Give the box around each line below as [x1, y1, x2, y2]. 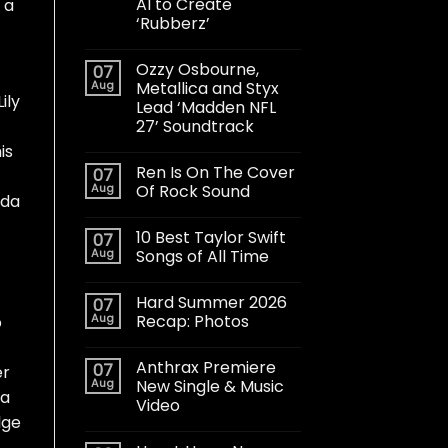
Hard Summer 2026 [135, 290, 287, 314]
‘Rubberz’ [135, 11, 210, 35]
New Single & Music [135, 374, 284, 398]
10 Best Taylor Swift [135, 225, 286, 249]
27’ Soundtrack [135, 114, 254, 138]
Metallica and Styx [135, 76, 279, 100]
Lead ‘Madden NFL [135, 95, 276, 119]
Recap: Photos [135, 309, 249, 333]
